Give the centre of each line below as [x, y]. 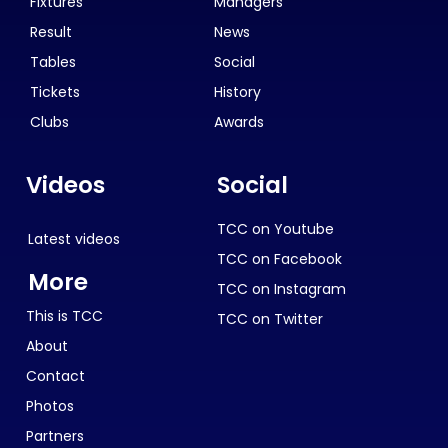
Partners [55, 435]
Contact [55, 375]
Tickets [55, 91]
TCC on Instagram [281, 288]
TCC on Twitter [269, 318]
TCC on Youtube [275, 228]
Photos [50, 405]
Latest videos [74, 238]
